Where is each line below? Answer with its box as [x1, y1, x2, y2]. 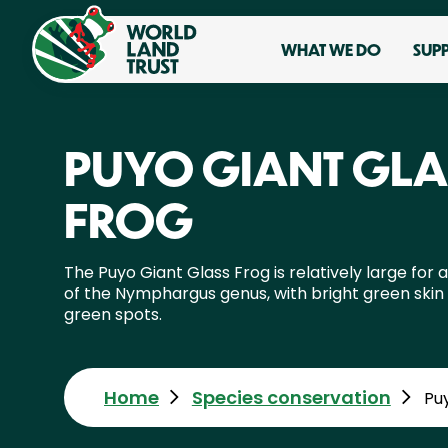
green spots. [64, 303, 162, 326]
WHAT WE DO [281, 37, 381, 61]
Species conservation [191, 384, 391, 410]
